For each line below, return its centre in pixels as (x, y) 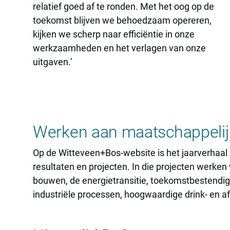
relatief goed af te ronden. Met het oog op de (123, 6)
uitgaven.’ (53, 62)
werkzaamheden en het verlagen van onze (119, 48)
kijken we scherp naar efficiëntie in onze (114, 34)
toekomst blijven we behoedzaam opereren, (122, 20)
